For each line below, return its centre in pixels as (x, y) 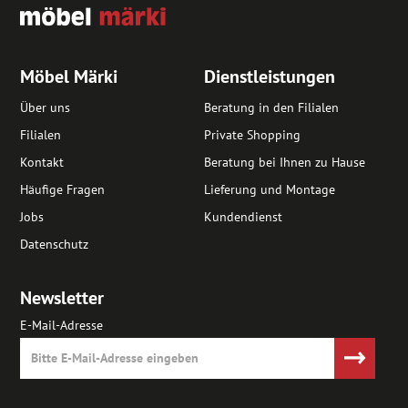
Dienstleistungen (270, 76)
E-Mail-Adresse (62, 325)
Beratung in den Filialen (271, 107)
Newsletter (62, 297)
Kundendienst (243, 216)
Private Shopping (252, 134)
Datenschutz (55, 244)
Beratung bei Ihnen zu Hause (285, 162)
